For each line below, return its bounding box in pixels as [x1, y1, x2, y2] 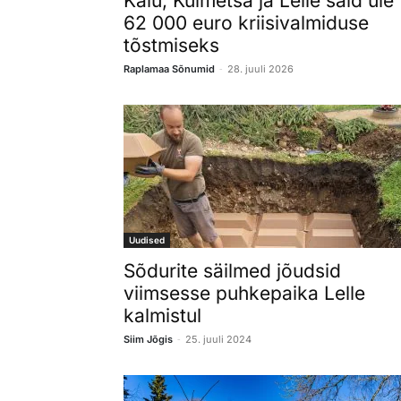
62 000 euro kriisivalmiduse [124, 11, 369, 34]
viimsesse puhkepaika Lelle [124, 281, 365, 304]
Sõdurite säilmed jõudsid [124, 259, 341, 282]
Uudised [129, 234, 165, 245]
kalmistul [124, 303, 201, 327]
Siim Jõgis [124, 332, 173, 346]
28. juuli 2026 [227, 62, 294, 75]
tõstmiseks [124, 33, 219, 56]
